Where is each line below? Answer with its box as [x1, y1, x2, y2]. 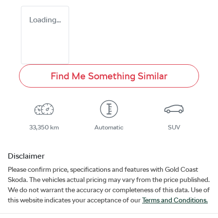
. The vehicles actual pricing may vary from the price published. [26, 176, 210, 184]
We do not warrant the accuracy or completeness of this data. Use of [8, 186, 210, 194]
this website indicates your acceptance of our [8, 196, 141, 204]
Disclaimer [8, 151, 45, 161]
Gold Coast [165, 165, 198, 174]
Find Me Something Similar [51, 70, 167, 82]
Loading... [29, 15, 61, 25]
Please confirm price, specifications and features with [8, 165, 165, 174]
